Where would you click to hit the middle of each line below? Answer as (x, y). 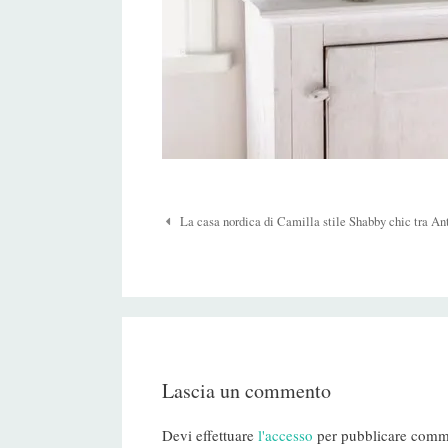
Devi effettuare (210, 435)
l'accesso (285, 435)
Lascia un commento (246, 390)
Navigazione (193, 220)
